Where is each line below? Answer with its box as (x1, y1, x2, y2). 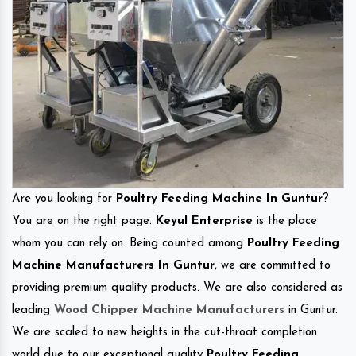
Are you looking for (12, 192, 116, 205)
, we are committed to (215, 259, 331, 272)
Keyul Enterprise (156, 215, 253, 227)
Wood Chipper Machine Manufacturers (54, 304, 284, 316)
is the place (253, 215, 317, 227)
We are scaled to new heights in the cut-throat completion (12, 326, 317, 339)
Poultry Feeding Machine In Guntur (116, 192, 323, 205)
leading (12, 304, 54, 316)
